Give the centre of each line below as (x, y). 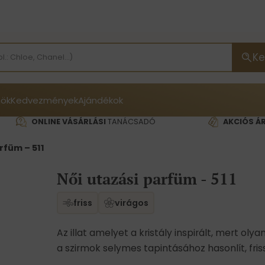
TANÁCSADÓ (130, 122)
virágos (132, 203)
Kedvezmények (44, 101)
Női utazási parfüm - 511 (147, 178)
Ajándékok (101, 101)
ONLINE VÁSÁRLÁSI (68, 122)
